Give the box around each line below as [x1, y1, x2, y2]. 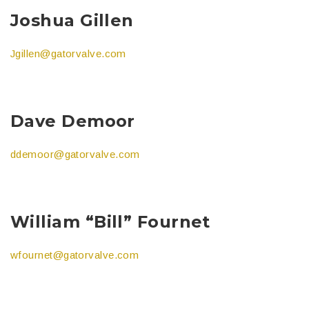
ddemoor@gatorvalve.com [10, 148, 140, 160]
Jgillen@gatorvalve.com [10, 47, 126, 59]
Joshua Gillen [10, 10, 134, 30]
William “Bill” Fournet [10, 211, 210, 232]
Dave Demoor [10, 110, 135, 131]
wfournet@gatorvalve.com [10, 248, 139, 261]
